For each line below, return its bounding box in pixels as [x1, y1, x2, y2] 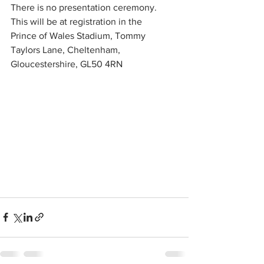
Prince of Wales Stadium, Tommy [11, 30, 148, 41]
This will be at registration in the [11, 16, 144, 27]
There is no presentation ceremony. [11, 2, 157, 12]
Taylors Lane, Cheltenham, [11, 44, 123, 55]
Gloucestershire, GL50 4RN [11, 58, 123, 69]
